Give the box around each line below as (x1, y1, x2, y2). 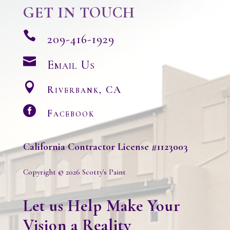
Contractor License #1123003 (67, 141, 188, 154)
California (23, 141, 65, 154)
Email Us (47, 57, 95, 73)
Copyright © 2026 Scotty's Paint (23, 167, 126, 177)
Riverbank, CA (47, 84, 122, 97)
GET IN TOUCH (23, 3, 135, 23)
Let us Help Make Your (23, 195, 181, 216)
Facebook (47, 107, 94, 120)
